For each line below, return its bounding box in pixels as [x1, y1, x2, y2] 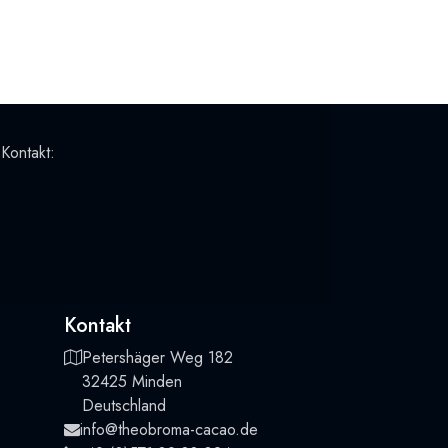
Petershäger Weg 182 [81, 346, 233, 370]
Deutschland [81, 394, 166, 418]
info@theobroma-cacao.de [79, 418, 258, 442]
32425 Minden [81, 370, 182, 394]
